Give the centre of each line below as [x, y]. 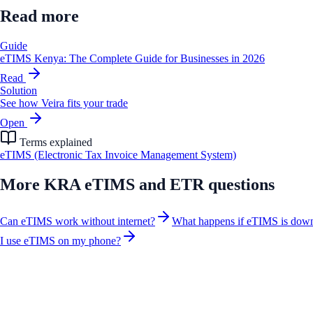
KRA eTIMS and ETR [124, 185]
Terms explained [54, 143]
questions [239, 185]
